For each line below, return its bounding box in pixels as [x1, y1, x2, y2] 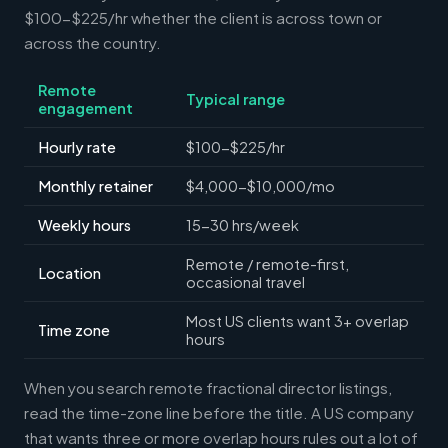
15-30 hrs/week [186, 215, 299, 234]
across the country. [24, 32, 161, 52]
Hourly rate [38, 137, 116, 156]
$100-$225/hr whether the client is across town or [24, 7, 382, 27]
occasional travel [186, 272, 305, 291]
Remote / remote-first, [186, 254, 349, 273]
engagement [38, 98, 133, 117]
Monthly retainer [38, 176, 153, 195]
